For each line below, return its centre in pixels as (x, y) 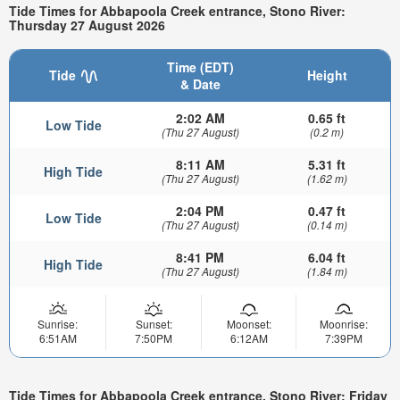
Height (327, 75)
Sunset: (154, 323)
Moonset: (249, 323)
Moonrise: (343, 323)
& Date (200, 83)
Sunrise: (58, 323)
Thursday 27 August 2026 (87, 25)
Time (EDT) (200, 67)
